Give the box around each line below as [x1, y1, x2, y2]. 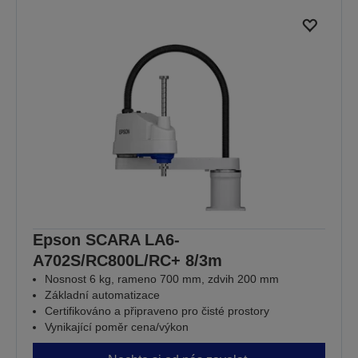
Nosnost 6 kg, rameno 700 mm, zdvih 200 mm [45, 272, 279, 285]
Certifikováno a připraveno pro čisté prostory [45, 304, 269, 317]
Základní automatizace [45, 288, 160, 301]
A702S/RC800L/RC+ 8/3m [33, 251, 222, 269]
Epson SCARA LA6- [33, 230, 180, 249]
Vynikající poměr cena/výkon [45, 320, 189, 333]
